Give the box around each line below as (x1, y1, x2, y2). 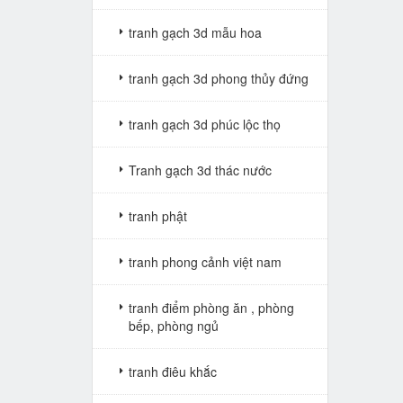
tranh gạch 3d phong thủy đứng (129, 68, 309, 87)
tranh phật (129, 206, 187, 225)
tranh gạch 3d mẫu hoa (129, 22, 262, 41)
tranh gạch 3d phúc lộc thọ (129, 114, 281, 133)
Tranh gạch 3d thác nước (129, 160, 272, 179)
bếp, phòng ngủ (129, 316, 219, 335)
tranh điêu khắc (129, 362, 217, 381)
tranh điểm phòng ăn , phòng (129, 298, 294, 317)
